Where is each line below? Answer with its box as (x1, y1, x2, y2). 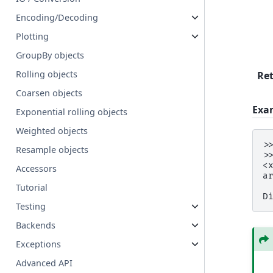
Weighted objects (16, 125, 88, 137)
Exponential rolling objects (16, 106, 128, 118)
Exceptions (16, 238, 62, 250)
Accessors (16, 163, 57, 175)
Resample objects (16, 144, 89, 156)
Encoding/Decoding (16, 12, 99, 24)
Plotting (16, 30, 49, 43)
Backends (16, 219, 56, 232)
